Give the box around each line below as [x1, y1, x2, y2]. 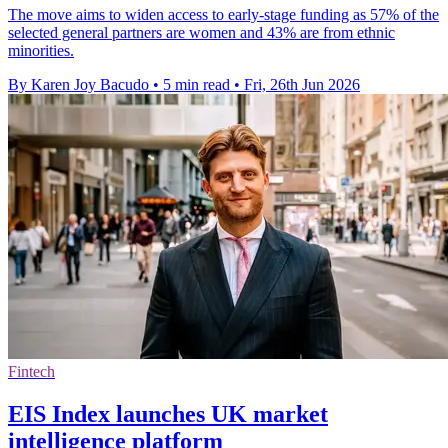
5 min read [163, 76, 230, 94]
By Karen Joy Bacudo [8, 76, 149, 94]
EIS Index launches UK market [8, 401, 328, 428]
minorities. [8, 42, 74, 60]
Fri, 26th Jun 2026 [244, 76, 360, 94]
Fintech [8, 363, 55, 381]
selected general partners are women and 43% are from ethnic [8, 24, 395, 42]
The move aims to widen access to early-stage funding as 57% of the [8, 6, 439, 24]
